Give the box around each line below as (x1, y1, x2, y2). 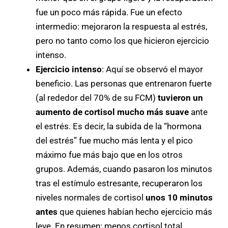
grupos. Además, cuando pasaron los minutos (36, 163, 212, 174)
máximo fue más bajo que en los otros (36, 149, 183, 160)
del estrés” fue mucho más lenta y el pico (36, 135, 193, 146)
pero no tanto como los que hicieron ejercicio (36, 35, 209, 46)
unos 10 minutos (146, 192, 213, 203)
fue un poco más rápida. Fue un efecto (36, 7, 182, 17)
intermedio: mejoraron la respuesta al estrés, (36, 21, 207, 32)
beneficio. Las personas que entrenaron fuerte (36, 78, 212, 89)
